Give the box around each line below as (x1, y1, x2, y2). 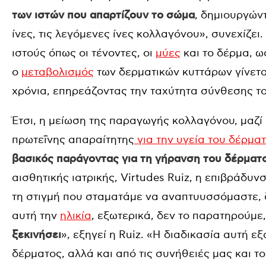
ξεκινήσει (12, 229, 61, 242)
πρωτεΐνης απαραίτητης (12, 134, 134, 146)
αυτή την (12, 210, 60, 222)
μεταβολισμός (21, 66, 94, 78)
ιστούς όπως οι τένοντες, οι (12, 47, 156, 59)
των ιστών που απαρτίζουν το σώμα (12, 9, 195, 22)
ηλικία (60, 210, 91, 222)
